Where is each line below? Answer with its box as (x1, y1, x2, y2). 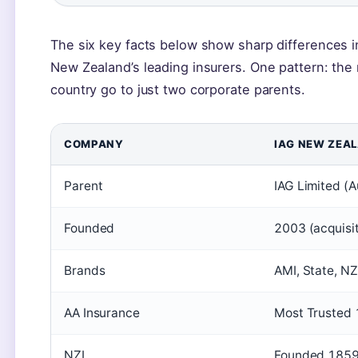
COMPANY (64, 137, 124, 150)
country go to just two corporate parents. (50, 82, 305, 97)
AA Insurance (64, 305, 140, 320)
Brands (64, 263, 105, 278)
